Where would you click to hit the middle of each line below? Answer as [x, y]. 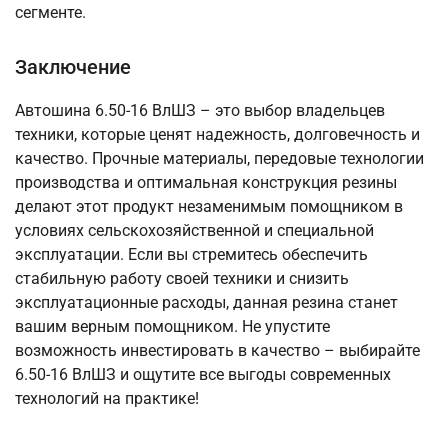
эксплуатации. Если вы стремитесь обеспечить [191, 255]
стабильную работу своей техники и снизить [182, 279]
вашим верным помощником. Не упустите [172, 327]
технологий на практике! [107, 399]
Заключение [73, 67]
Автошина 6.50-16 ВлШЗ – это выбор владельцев [200, 111]
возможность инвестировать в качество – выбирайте [217, 351]
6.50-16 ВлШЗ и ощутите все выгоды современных [203, 375]
